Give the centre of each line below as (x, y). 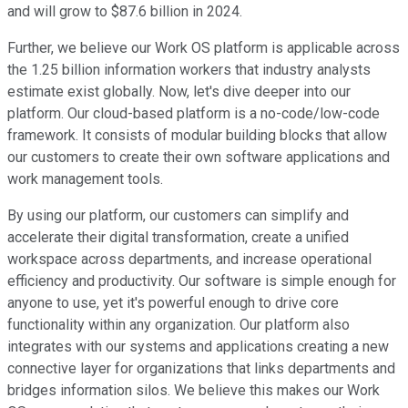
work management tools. (85, 179)
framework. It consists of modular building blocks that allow (197, 136)
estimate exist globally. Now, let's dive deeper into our (179, 92)
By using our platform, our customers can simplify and (178, 216)
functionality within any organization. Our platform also (178, 325)
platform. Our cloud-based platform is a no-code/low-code (194, 114)
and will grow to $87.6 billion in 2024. (125, 12)
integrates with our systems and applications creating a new (198, 347)
